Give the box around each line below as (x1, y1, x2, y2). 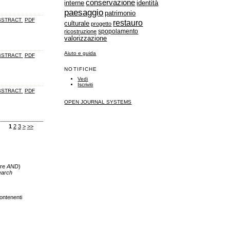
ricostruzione (64, 28, 97, 34)
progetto (91, 20, 112, 27)
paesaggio (64, 7, 104, 17)
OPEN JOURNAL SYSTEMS (64, 99, 132, 105)
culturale (64, 19, 90, 27)
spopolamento (98, 27, 139, 35)
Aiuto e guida (64, 50, 97, 56)
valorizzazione (64, 34, 107, 42)
